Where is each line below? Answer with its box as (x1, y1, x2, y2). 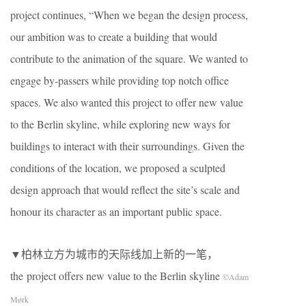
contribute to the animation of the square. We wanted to (10, 51, 248, 66)
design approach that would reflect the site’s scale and (10, 182, 240, 197)
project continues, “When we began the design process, (10, 8, 248, 23)
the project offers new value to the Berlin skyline (10, 268, 223, 283)
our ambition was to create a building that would (10, 29, 217, 44)
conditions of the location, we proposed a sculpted (10, 161, 225, 176)
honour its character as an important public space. (10, 204, 222, 219)
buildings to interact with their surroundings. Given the (10, 139, 245, 154)
